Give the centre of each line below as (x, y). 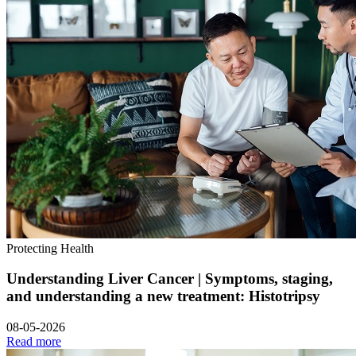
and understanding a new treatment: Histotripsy (163, 296)
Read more (34, 342)
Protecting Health (50, 248)
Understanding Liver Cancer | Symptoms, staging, (170, 279)
